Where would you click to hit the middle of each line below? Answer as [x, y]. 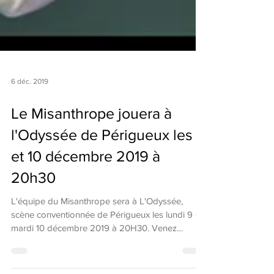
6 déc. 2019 [30, 111]
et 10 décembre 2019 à [86, 185]
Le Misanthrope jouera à [91, 143]
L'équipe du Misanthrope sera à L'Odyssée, [97, 230]
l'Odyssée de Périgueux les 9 [108, 164]
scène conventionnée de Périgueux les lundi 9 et [107, 244]
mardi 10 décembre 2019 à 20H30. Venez [94, 257]
